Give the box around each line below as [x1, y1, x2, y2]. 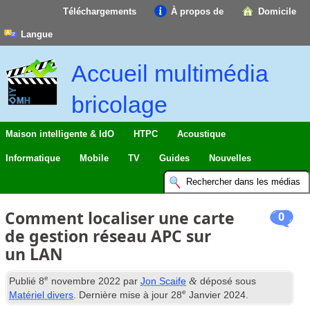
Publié [9, 275, 39, 287]
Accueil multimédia [71, 60, 268, 86]
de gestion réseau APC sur [5, 224, 212, 247]
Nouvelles [209, 153, 251, 164]
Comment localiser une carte [5, 206, 235, 229]
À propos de [171, 6, 224, 17]
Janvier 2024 [186, 289, 246, 301]
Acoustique [177, 129, 226, 140]
